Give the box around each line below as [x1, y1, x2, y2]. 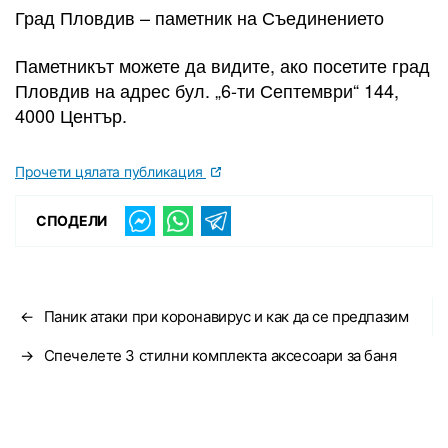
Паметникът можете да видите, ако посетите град [15, 51, 430, 78]
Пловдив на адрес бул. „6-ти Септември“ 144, [15, 76, 399, 103]
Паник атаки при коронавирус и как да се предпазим [43, 306, 409, 326]
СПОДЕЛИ [36, 212, 108, 230]
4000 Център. [15, 101, 127, 128]
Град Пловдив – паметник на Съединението [15, 4, 384, 31]
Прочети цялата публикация [15, 162, 206, 180]
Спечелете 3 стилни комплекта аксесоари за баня [43, 345, 397, 365]
